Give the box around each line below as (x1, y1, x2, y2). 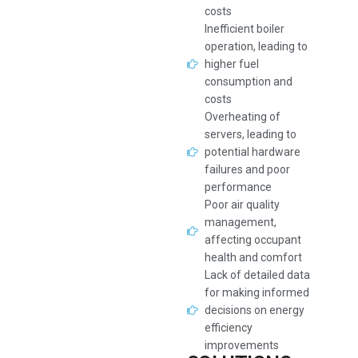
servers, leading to (205, 128, 297, 141)
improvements (205, 339, 280, 352)
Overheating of (205, 110, 281, 123)
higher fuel (205, 58, 260, 70)
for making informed (205, 286, 310, 299)
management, (205, 216, 277, 229)
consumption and (205, 75, 293, 88)
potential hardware (205, 145, 301, 158)
